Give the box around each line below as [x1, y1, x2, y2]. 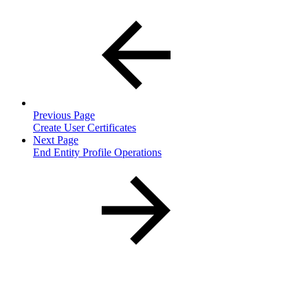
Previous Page [33, 109, 95, 121]
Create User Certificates [33, 121, 136, 133]
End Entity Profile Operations [33, 146, 162, 158]
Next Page [33, 133, 78, 146]
